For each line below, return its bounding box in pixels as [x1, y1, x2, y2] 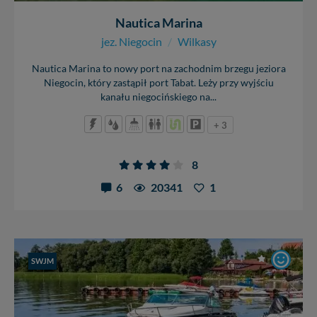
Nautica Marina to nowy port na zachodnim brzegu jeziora [31, 63, 286, 75]
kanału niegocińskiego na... [100, 91, 217, 103]
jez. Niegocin [100, 35, 162, 49]
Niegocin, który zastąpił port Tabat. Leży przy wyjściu [43, 77, 274, 89]
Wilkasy [177, 35, 217, 49]
